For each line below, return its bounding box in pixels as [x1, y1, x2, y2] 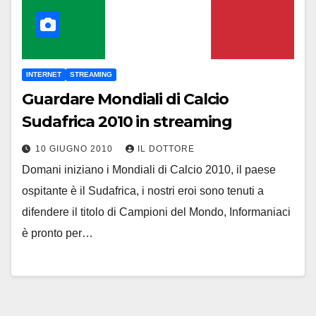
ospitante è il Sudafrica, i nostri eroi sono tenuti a [22, 184, 264, 197]
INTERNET [26, 70, 61, 78]
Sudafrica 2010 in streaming [22, 111, 233, 131]
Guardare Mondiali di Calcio [22, 89, 229, 109]
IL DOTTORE [138, 143, 195, 154]
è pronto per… [22, 226, 93, 239]
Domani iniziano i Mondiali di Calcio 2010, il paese [22, 163, 276, 176]
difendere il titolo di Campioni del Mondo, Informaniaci [22, 205, 291, 218]
